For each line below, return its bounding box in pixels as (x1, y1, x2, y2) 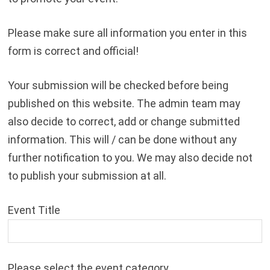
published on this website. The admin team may (7, 97, 240, 110)
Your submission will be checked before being (7, 79, 228, 92)
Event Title (7, 204, 60, 217)
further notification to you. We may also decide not (7, 151, 253, 165)
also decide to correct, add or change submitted (7, 115, 240, 128)
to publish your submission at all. (7, 169, 166, 183)
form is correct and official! (7, 45, 139, 58)
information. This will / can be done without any (7, 133, 237, 146)
